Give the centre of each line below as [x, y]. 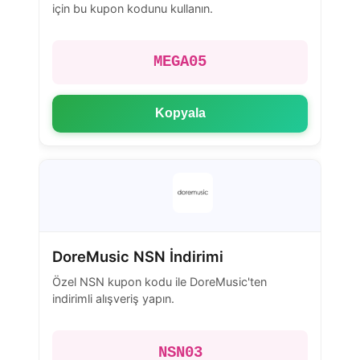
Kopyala [180, 113]
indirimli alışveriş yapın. [113, 299]
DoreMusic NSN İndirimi [138, 256]
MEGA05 [180, 62]
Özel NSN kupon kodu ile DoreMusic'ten [160, 282]
